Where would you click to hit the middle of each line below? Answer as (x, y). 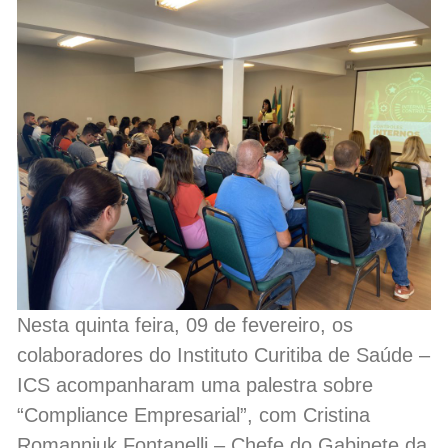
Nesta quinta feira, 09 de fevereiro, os (185, 324)
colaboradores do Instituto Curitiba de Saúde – (223, 354)
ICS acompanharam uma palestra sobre (195, 384)
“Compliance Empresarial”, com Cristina (193, 414)
